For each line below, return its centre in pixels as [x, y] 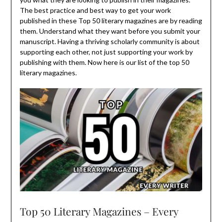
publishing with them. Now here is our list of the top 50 [104, 62]
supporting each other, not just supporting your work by [106, 52]
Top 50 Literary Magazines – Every [99, 211]
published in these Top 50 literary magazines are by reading [111, 21]
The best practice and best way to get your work [95, 10]
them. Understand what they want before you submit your [110, 31]
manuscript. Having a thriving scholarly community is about [110, 42]
